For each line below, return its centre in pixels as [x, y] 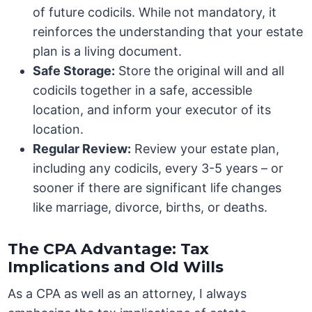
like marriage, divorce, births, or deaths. [150, 208]
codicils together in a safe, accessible [143, 91]
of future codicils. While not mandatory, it [155, 13]
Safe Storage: [74, 71]
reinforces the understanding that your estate [168, 32]
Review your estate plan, [205, 149]
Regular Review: [82, 149]
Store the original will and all [200, 71]
